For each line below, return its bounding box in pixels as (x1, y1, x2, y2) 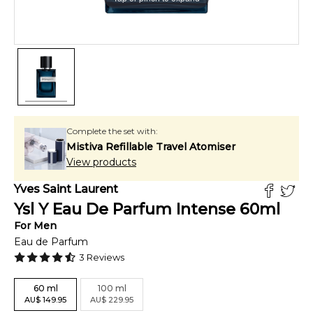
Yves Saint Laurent (14, 182, 118, 196)
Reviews (85, 252, 124, 263)
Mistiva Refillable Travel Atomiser (66, 140, 235, 153)
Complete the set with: (66, 126, 158, 136)
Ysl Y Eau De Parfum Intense (14, 200, 235, 219)
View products (66, 156, 136, 168)
